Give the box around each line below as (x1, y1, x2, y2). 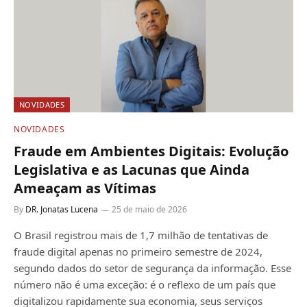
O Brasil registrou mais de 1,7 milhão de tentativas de (14, 228, 268, 243)
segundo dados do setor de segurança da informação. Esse (14, 261, 291, 275)
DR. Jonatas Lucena (25, 204, 98, 216)
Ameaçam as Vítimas (14, 179, 156, 198)
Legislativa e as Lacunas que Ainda (14, 160, 249, 180)
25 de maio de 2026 (112, 204, 187, 216)
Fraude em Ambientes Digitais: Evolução (14, 142, 288, 161)
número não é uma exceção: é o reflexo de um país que (14, 278, 275, 292)
